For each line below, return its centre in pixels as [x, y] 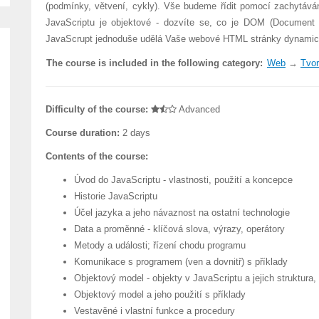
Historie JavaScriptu [115, 196]
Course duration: [82, 133]
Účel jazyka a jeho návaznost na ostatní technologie [182, 213]
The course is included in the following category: [154, 63]
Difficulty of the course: [96, 109]
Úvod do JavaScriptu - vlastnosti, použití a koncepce [183, 180]
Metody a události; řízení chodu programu [159, 245]
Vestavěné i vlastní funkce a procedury [154, 311]
